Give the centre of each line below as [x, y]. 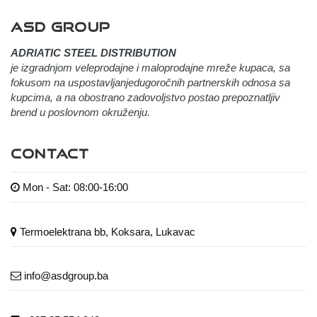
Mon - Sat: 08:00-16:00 [75, 187]
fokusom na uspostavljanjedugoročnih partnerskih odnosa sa [150, 83]
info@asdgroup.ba [66, 276]
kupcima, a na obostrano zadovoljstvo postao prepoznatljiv [145, 98]
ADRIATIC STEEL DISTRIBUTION [93, 53]
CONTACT [50, 154]
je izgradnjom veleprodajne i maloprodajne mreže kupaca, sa [150, 68]
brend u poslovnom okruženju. [80, 113]
